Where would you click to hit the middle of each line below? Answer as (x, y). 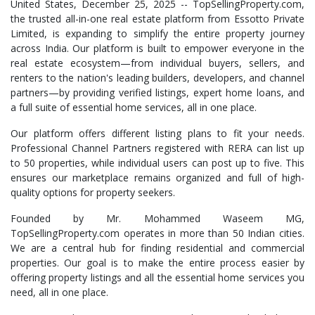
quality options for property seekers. (93, 192)
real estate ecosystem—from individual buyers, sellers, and (157, 63)
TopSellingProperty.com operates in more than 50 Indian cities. (157, 233)
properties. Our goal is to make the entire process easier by (157, 263)
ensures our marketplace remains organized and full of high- (157, 178)
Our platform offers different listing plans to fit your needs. (157, 133)
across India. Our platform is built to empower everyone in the (157, 48)
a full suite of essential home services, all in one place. (134, 107)
